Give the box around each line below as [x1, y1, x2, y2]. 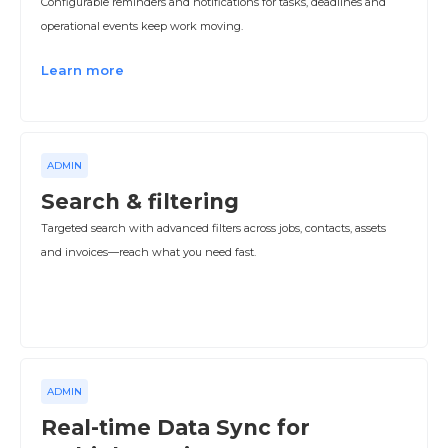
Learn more [41, 62, 124, 78]
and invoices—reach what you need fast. [41, 245, 256, 259]
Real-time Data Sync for [41, 415, 310, 440]
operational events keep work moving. [41, 19, 243, 33]
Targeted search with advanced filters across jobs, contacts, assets [41, 221, 386, 235]
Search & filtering [41, 189, 239, 214]
